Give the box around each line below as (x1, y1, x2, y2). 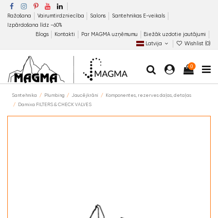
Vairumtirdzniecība (37, 12, 86, 19)
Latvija (144, 40, 163, 47)
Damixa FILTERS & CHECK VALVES (18, 101, 91, 107)
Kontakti (54, 31, 77, 37)
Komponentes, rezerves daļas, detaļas (106, 92, 191, 98)
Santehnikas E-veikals (111, 12, 166, 19)
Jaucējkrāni (72, 92, 99, 98)
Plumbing (44, 92, 65, 98)
